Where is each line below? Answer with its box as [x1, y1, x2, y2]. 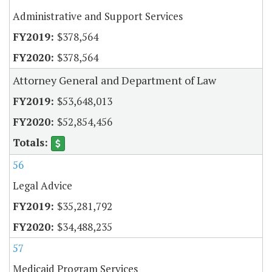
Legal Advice [13, 178, 72, 193]
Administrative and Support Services [13, 9, 183, 24]
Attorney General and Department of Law [13, 73, 216, 88]
